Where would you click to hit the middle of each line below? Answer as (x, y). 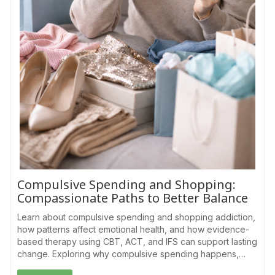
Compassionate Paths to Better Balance (133, 198)
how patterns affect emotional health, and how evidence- (133, 229)
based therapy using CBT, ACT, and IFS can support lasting (137, 241)
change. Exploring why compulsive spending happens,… (131, 254)
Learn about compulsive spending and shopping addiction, (136, 217)
